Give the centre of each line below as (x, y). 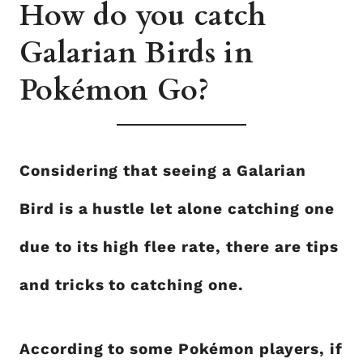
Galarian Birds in (137, 53)
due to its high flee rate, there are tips (179, 247)
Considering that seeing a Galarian (163, 171)
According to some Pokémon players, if (181, 349)
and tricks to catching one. (132, 285)
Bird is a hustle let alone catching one (177, 209)
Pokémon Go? (114, 91)
